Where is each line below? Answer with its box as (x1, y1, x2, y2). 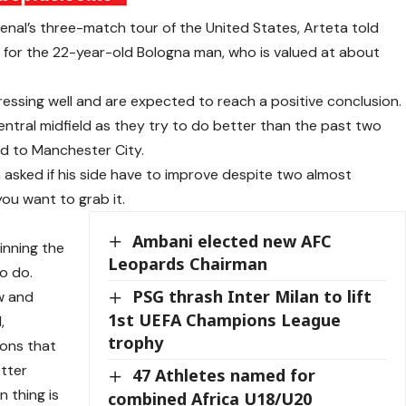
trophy (108, 331, 164, 353)
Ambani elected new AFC (132, 229, 333, 252)
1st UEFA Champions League (108, 308, 342, 331)
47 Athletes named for (132, 363, 316, 386)
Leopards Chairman (108, 253, 268, 275)
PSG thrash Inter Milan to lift (132, 285, 372, 308)
